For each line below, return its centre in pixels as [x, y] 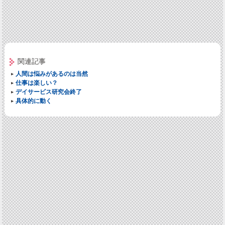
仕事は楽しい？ [36, 83]
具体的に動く [33, 101]
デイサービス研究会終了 [48, 92]
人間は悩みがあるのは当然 [51, 74]
